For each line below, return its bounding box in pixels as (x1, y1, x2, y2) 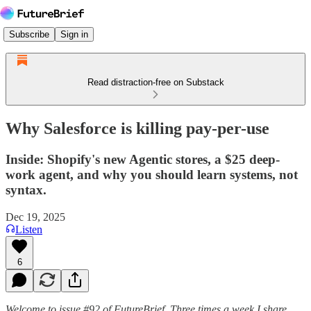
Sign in (60, 28, 88, 40)
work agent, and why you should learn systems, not (6, 167, 298, 182)
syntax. (6, 182, 47, 197)
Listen (15, 223, 42, 235)
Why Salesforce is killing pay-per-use (6, 119, 269, 137)
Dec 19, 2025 (6, 210, 65, 223)
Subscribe (9, 28, 49, 40)
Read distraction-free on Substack (87, 77, 224, 87)
